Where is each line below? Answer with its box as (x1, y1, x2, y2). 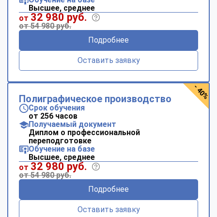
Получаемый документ (29, 119, 116, 129)
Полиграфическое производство (19, 93, 171, 105)
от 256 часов (29, 111, 77, 121)
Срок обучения (29, 103, 85, 112)
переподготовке (29, 136, 92, 145)
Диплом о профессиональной (29, 127, 140, 137)
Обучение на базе (29, 144, 95, 154)
